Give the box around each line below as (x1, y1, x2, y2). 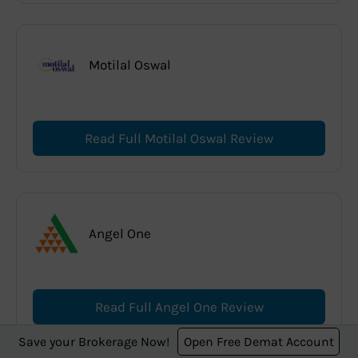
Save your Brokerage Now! (18, 333, 170, 349)
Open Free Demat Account (183, 333, 334, 349)
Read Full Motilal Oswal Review (85, 129, 273, 146)
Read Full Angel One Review (94, 298, 264, 315)
